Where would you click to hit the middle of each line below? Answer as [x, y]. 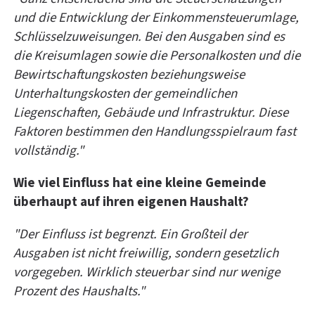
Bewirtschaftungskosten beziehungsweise [129, 75]
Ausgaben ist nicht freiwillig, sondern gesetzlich [146, 253]
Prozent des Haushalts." [79, 291]
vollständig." [49, 150]
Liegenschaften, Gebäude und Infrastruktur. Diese [151, 112]
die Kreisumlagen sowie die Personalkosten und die [157, 56]
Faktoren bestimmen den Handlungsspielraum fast [155, 131]
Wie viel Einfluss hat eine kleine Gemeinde [140, 183]
